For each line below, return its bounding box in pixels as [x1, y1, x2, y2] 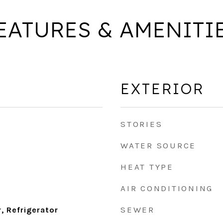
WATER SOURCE [120, 140, 196, 150]
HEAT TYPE [120, 162, 174, 172]
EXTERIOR [120, 80, 204, 98]
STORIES [120, 119, 163, 129]
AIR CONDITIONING [120, 183, 213, 193]
